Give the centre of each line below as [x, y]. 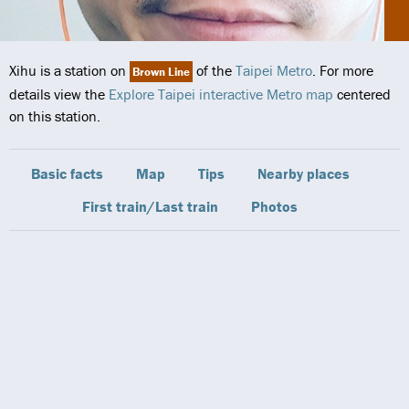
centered [362, 94]
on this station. [55, 116]
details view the [59, 94]
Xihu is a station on [69, 70]
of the [214, 70]
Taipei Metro [274, 70]
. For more [343, 70]
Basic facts [67, 173]
